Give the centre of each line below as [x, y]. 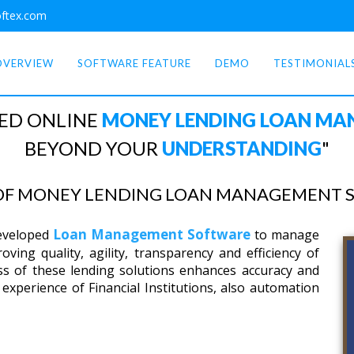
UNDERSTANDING [240, 148]
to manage [285, 235]
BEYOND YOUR [91, 148]
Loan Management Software [152, 234]
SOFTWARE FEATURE [134, 63]
